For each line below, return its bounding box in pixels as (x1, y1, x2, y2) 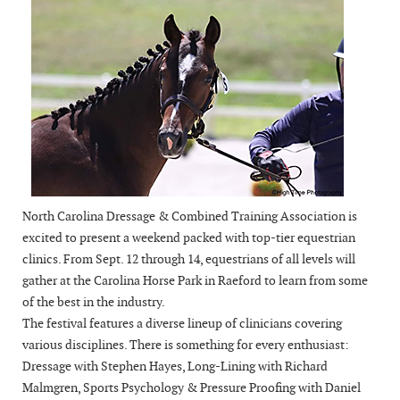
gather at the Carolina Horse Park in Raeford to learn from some (22, 271, 368, 288)
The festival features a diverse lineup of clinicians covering (22, 314, 342, 331)
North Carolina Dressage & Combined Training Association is (22, 207, 357, 224)
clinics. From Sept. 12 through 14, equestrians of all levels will (22, 250, 355, 267)
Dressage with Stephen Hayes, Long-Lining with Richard (22, 357, 328, 374)
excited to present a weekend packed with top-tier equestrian (22, 229, 355, 246)
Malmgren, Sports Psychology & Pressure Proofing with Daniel (22, 379, 361, 396)
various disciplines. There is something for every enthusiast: (22, 336, 349, 353)
